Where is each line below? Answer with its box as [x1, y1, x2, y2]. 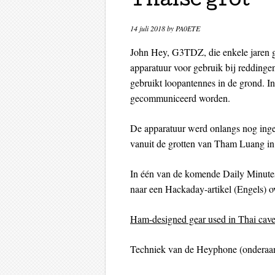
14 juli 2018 [130, 23, 165, 33]
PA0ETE [176, 23, 200, 33]
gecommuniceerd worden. [130, 91, 230, 104]
